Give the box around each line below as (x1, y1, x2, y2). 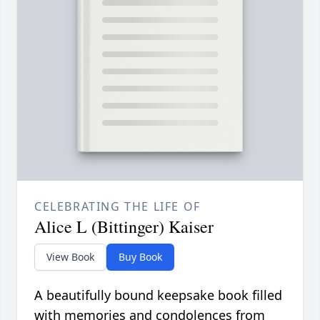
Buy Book (119, 250, 162, 264)
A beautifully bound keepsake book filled (34, 286, 282, 304)
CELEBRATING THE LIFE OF (34, 199, 201, 215)
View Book (46, 250, 94, 264)
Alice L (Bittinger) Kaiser (34, 215, 214, 239)
